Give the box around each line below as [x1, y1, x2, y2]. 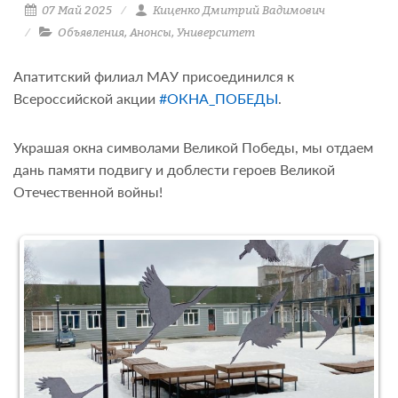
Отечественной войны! [13, 183, 163, 200]
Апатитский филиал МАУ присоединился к [13, 68, 294, 84]
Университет [176, 25, 255, 39]
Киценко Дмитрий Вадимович [149, 3, 325, 17]
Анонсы [129, 25, 171, 39]
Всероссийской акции [13, 90, 159, 107]
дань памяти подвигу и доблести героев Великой [13, 161, 335, 178]
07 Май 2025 [38, 3, 112, 17]
